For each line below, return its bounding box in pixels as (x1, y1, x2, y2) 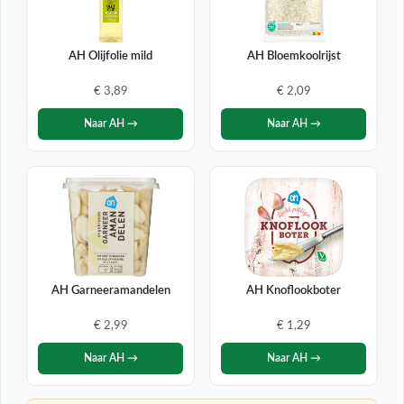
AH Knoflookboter (246, 285, 341, 297)
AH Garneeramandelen (50, 285, 170, 297)
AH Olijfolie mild (69, 50, 152, 62)
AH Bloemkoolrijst (246, 50, 341, 62)
